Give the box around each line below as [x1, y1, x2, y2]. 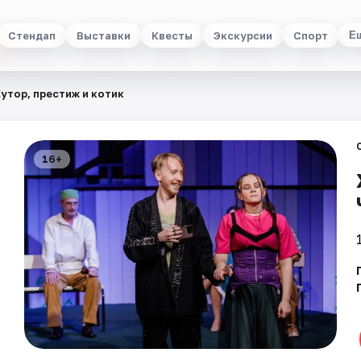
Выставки [76, 28, 131, 42]
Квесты [151, 28, 193, 42]
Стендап [7, 28, 56, 42]
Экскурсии [213, 28, 272, 42]
